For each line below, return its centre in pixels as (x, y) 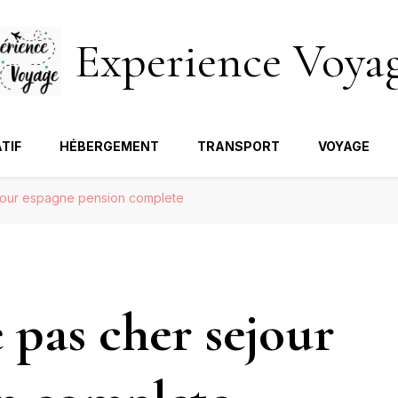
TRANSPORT (239, 146)
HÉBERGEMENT (109, 146)
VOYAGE (344, 146)
